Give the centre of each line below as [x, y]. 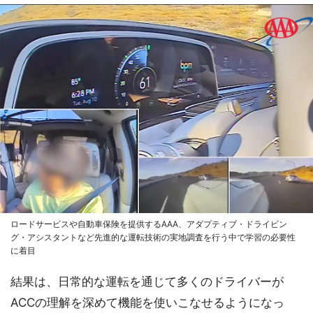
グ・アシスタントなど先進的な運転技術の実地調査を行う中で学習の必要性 [153, 237]
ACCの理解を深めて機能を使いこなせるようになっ [147, 302]
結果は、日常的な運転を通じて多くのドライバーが [147, 281]
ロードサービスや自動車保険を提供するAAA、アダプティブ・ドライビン [149, 224]
